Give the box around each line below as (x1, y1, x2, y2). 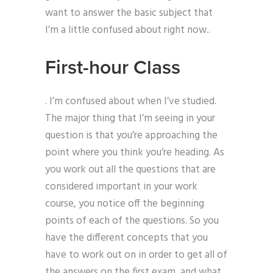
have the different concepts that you (45, 230, 208, 247)
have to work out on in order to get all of (45, 247, 227, 264)
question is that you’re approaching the (45, 127, 218, 144)
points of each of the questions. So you (45, 213, 219, 230)
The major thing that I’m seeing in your (45, 110, 215, 127)
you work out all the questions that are (45, 161, 216, 179)
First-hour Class (45, 56, 180, 80)
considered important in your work (45, 179, 197, 196)
